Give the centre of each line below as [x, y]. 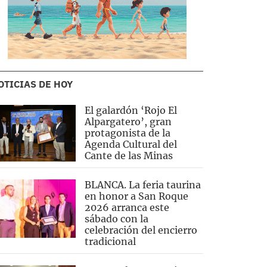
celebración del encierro [141, 230]
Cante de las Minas [128, 156]
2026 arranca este [127, 208]
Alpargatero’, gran [128, 122]
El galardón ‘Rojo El [131, 111]
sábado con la [116, 219]
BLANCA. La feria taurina [142, 185]
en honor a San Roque [136, 196]
